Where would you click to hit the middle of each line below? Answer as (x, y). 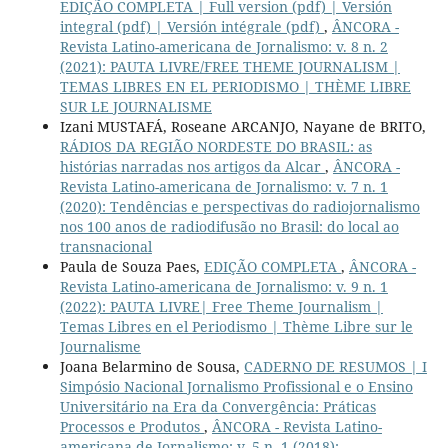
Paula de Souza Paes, (131, 266)
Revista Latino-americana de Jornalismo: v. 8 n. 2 (223, 46)
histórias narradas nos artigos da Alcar (192, 166)
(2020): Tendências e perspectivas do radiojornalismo (239, 206)
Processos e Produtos (131, 426)
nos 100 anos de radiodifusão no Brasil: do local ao (229, 226)
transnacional (105, 246)
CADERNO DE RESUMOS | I (335, 366)
